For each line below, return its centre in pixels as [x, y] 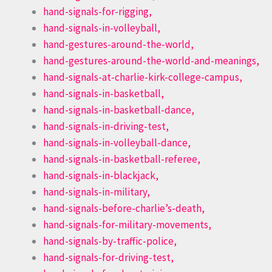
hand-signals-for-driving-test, [108, 258]
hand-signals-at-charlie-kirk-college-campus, [143, 77]
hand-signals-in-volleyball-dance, [117, 143]
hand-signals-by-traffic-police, [110, 241]
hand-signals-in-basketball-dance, [119, 110]
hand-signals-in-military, [97, 192]
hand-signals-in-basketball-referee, [122, 159]
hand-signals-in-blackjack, [101, 176]
